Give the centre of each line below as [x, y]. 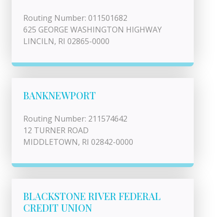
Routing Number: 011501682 [75, 18]
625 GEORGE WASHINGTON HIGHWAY [93, 30]
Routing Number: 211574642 [75, 119]
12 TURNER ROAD [56, 130]
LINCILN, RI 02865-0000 [66, 41]
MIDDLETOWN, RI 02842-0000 [78, 142]
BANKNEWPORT [60, 95]
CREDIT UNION [58, 208]
